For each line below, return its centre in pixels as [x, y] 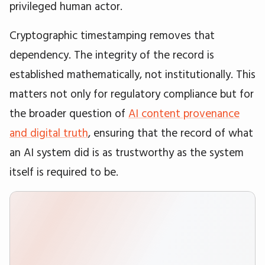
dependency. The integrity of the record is [112, 55]
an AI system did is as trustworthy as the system [127, 152]
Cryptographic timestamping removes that [112, 35]
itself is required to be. [64, 172]
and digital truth [49, 133]
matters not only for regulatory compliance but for [132, 94]
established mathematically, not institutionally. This [132, 74]
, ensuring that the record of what [171, 133]
